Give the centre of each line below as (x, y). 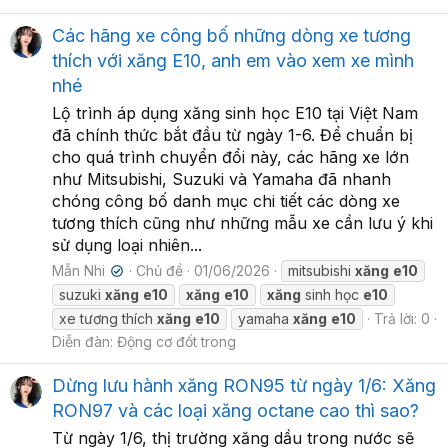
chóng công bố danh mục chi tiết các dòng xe (226, 200)
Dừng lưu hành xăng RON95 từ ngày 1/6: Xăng (244, 385)
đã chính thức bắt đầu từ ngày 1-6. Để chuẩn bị (232, 134)
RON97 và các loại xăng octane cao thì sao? (235, 410)
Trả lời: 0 (402, 318)
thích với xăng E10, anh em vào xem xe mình (233, 60)
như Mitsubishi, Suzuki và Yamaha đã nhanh (221, 178)
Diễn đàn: (84, 341)
